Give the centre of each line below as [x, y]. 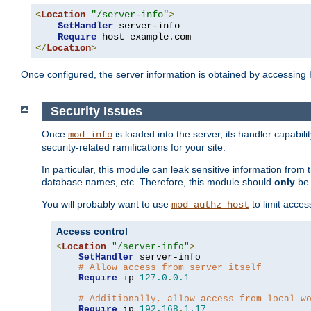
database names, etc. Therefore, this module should [158, 182]
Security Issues [96, 111]
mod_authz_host [210, 204]
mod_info [90, 134]
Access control [92, 231]
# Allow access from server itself [170, 267]
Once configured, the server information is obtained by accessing [165, 75]
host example [133, 37]
